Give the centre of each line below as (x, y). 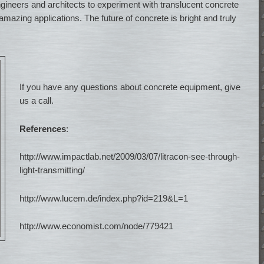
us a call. (37, 101)
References (43, 128)
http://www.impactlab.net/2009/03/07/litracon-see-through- (130, 157)
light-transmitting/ (52, 170)
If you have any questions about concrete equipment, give (130, 87)
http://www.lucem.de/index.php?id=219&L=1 (104, 198)
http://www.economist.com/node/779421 (97, 226)
